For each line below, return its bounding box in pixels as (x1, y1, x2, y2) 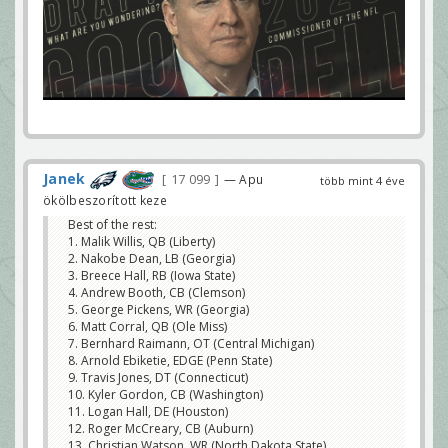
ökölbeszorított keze (43, 192, 168, 209)
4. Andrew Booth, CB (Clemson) (68, 284, 245, 302)
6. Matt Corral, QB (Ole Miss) (68, 318, 227, 336)
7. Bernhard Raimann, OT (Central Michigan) (68, 335, 314, 353)
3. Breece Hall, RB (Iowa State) (68, 267, 235, 285)
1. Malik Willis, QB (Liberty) (68, 233, 215, 251)
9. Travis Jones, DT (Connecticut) (68, 369, 248, 387)
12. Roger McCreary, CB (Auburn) (68, 420, 253, 438)
